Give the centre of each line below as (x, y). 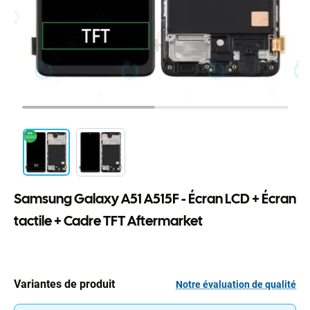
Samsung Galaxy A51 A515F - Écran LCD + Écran (155, 199)
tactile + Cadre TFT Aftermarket (108, 221)
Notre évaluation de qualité (236, 284)
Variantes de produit (64, 284)
